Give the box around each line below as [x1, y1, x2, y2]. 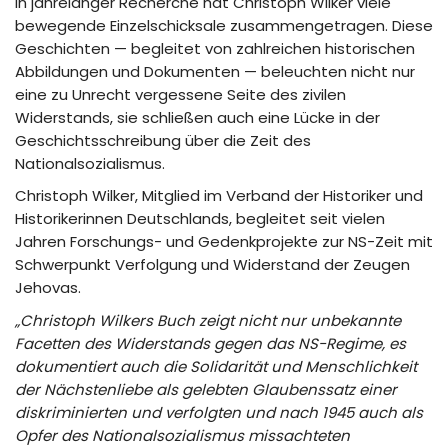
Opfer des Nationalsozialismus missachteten [15, 424, 350, 446]
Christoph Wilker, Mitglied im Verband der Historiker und [15, 185, 423, 206]
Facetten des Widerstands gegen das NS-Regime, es [15, 332, 406, 354]
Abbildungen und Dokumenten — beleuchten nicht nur [15, 60, 415, 82]
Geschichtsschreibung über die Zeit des [15, 129, 311, 151]
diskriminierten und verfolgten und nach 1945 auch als [15, 401, 423, 423]
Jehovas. [15, 277, 81, 298]
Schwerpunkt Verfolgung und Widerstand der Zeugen [15, 254, 410, 275]
